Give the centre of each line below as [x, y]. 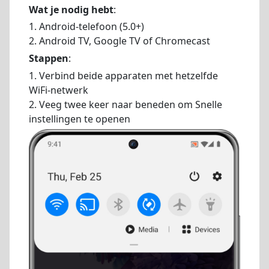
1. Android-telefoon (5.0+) [86, 27]
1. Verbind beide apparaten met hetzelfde [123, 76]
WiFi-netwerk [59, 90]
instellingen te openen [80, 119]
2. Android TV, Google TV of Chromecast [119, 41]
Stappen [49, 59]
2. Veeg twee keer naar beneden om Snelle [125, 104]
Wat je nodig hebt [71, 9]
